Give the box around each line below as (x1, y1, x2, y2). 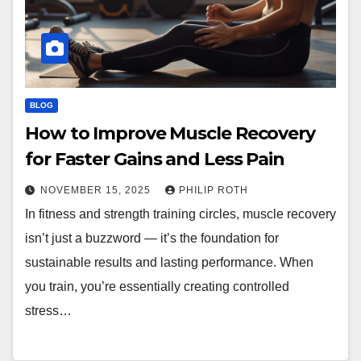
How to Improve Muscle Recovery (25, 122, 315, 144)
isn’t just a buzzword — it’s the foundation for (25, 230, 279, 245)
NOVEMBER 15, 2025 (40, 184, 154, 196)
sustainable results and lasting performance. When (25, 255, 313, 269)
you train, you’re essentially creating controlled (25, 279, 289, 293)
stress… (25, 303, 72, 317)
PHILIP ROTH (179, 184, 248, 196)
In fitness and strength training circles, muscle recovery (25, 206, 336, 221)
